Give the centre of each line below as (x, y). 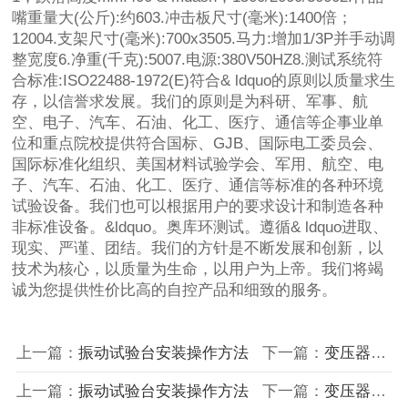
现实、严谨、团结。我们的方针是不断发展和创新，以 (198, 249)
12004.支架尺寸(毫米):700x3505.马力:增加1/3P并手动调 (204, 39)
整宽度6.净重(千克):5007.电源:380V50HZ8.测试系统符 (198, 60)
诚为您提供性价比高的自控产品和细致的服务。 (175, 291)
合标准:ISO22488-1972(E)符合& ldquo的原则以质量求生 (204, 81)
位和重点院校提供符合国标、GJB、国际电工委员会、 (198, 144)
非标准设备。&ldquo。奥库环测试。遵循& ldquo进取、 (200, 228)
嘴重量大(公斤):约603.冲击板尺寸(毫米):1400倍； (183, 18)
